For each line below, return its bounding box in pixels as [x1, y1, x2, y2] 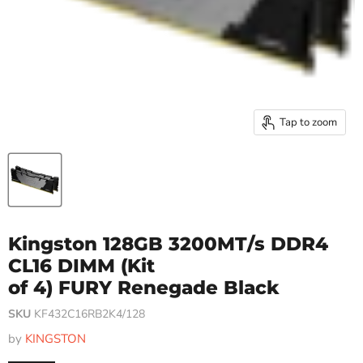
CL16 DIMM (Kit [8, 254, 155, 278]
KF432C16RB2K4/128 [34, 306, 145, 322]
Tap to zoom [280, 114, 337, 130]
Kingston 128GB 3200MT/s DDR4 [8, 233, 328, 256]
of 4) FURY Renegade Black [8, 276, 280, 300]
